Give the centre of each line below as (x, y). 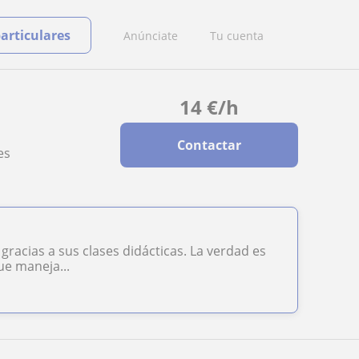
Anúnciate (151, 35)
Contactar (209, 145)
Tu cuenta (237, 35)
